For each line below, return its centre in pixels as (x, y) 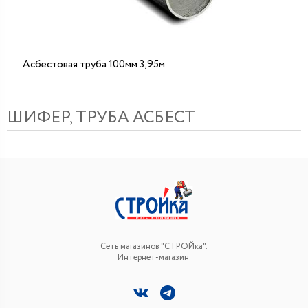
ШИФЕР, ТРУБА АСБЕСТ (101, 118)
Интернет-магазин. (154, 258)
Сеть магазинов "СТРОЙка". (154, 247)
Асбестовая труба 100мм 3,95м (93, 65)
